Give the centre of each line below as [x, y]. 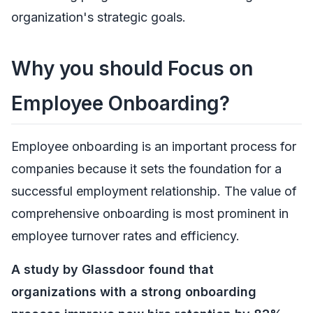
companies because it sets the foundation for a [146, 169]
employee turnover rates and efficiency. [125, 236]
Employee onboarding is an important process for [154, 147]
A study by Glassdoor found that [112, 270]
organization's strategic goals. [99, 17]
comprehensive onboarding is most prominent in [150, 214]
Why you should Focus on [132, 68]
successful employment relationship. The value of [154, 191]
